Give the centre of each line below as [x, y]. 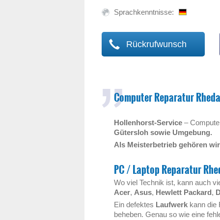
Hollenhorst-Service [148, 123]
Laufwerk [172, 205]
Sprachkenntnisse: [144, 12]
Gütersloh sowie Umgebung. [164, 132]
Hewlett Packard [184, 192]
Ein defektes [135, 205]
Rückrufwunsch [155, 44]
